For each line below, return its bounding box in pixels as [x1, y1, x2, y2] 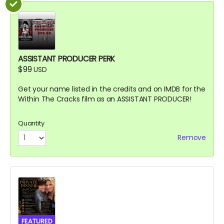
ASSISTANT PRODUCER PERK [18, 53, 115, 64]
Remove [177, 132, 206, 142]
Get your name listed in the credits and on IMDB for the [18, 83, 205, 94]
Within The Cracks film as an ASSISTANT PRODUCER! [18, 93, 191, 104]
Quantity [18, 118, 44, 128]
